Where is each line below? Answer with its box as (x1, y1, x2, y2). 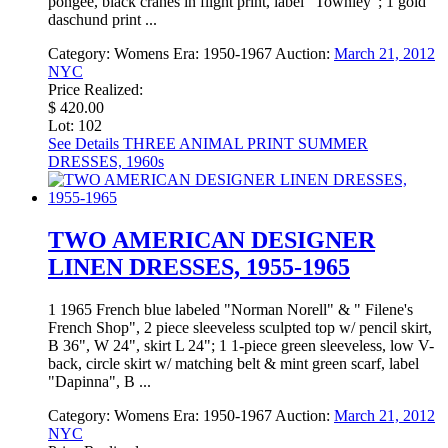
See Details (48, 135, 119, 153)
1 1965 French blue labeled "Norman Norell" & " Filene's (48, 301, 413, 319)
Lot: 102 (48, 117, 102, 135)
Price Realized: (48, 81, 143, 99)
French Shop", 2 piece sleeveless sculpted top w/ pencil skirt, (48, 319, 432, 337)
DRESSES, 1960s (48, 153, 164, 171)
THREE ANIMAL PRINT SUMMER (119, 135, 368, 153)
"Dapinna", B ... (48, 373, 151, 391)
